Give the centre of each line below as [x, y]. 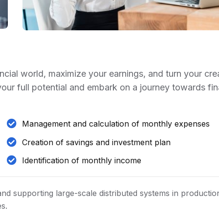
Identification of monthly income [82, 161]
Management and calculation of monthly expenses [116, 124]
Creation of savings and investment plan [97, 142]
